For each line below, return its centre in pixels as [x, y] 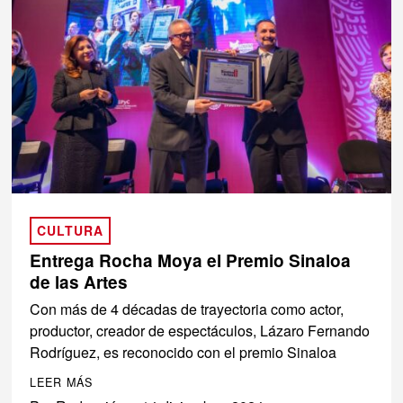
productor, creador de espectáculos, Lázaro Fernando [200, 331]
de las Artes [79, 282]
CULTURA [71, 231]
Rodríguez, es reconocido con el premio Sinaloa [184, 353]
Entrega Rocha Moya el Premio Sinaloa [191, 261]
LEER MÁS [62, 383]
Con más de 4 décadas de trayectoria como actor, [187, 309]
